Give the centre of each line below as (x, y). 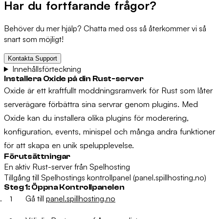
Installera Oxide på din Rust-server (74, 78)
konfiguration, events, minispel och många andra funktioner (109, 131)
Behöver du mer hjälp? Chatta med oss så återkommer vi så (105, 28)
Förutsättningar (37, 156)
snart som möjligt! (34, 39)
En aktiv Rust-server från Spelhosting (67, 166)
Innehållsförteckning (46, 69)
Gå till (36, 198)
